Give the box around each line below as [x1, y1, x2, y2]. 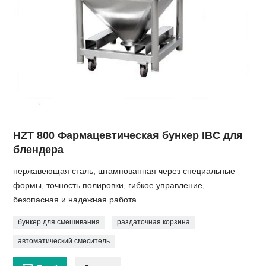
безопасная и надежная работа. [13, 195, 140, 205]
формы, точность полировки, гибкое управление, [13, 180, 205, 191]
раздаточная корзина [117, 218, 191, 227]
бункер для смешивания [18, 218, 100, 227]
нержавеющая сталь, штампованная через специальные [13, 166, 236, 176]
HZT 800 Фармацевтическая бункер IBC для [13, 129, 243, 142]
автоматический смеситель [18, 237, 110, 246]
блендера [13, 144, 64, 156]
